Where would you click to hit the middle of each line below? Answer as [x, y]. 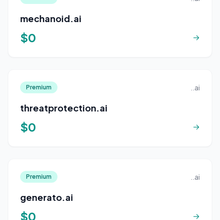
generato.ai [47, 197]
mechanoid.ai [51, 18]
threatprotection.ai [64, 108]
